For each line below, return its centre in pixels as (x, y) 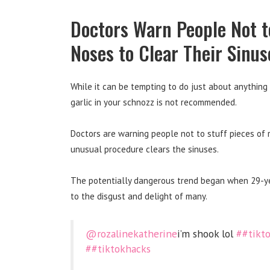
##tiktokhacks (118, 248)
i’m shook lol (207, 233)
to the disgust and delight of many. (139, 196)
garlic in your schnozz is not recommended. (154, 102)
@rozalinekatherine (131, 233)
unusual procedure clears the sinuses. (145, 149)
